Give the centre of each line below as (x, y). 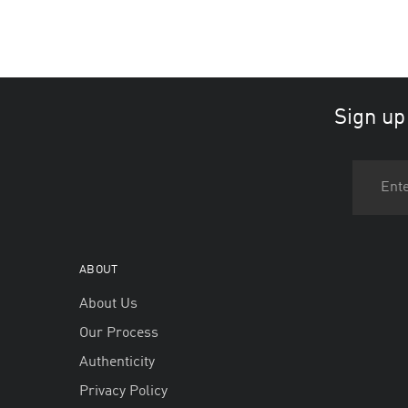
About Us (108, 305)
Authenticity (117, 363)
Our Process (119, 334)
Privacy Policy (123, 392)
